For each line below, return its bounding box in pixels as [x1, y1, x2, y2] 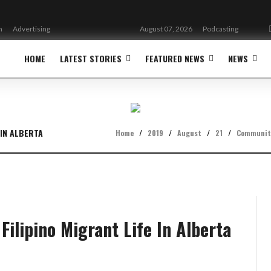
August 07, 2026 [140, 24, 192, 33]
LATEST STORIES [59, 52, 122, 65]
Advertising [13, 24, 50, 33]
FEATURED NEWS [145, 52, 204, 65]
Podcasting [203, 24, 238, 33]
